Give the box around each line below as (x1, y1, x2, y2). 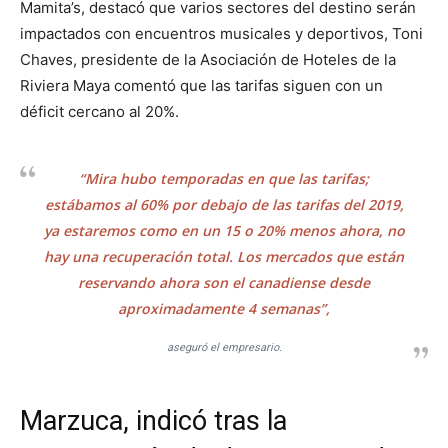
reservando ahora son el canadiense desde (78, 273, 370, 293)
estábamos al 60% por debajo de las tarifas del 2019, (44, 195, 404, 215)
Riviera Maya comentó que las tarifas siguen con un (20, 76, 383, 96)
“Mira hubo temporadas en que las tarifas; (79, 169, 369, 189)
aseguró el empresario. (166, 341, 282, 355)
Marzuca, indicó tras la (20, 405, 287, 438)
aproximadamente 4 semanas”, (118, 299, 330, 319)
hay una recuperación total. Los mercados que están (44, 247, 404, 267)
